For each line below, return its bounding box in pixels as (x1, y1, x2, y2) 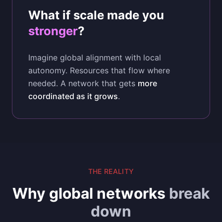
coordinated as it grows (28, 91, 118, 101)
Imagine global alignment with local (28, 53, 161, 62)
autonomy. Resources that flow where (28, 65, 170, 75)
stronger (28, 24, 78, 38)
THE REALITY (88, 167, 134, 175)
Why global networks (12, 184, 169, 202)
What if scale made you (28, 8, 164, 22)
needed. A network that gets (28, 78, 138, 88)
